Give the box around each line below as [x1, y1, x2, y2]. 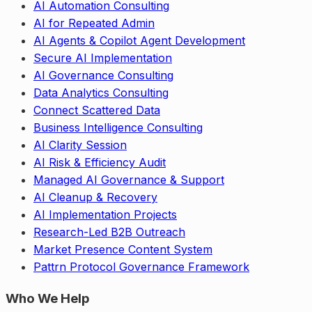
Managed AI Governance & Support [33, 172, 224, 187]
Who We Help [6, 290, 90, 307]
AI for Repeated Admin [33, 15, 155, 30]
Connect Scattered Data [33, 102, 160, 117]
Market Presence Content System [33, 242, 212, 256]
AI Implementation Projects [33, 207, 177, 221]
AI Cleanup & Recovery [33, 189, 157, 204]
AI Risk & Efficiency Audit [33, 155, 166, 169]
